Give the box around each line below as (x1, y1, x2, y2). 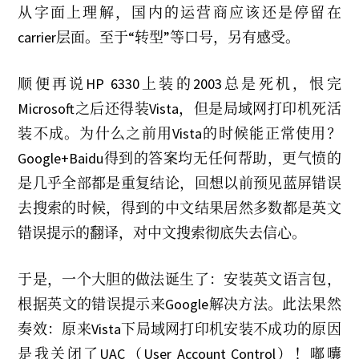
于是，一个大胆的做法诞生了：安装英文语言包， (18, 270, 341, 288)
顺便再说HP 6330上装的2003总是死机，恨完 (18, 75, 341, 93)
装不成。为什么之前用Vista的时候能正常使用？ (18, 124, 341, 143)
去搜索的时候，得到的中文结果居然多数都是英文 (18, 199, 341, 217)
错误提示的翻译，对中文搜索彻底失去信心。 (18, 224, 307, 242)
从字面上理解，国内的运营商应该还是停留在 (18, 3, 341, 22)
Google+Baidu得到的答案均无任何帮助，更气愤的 (18, 149, 341, 167)
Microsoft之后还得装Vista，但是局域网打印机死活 (18, 99, 341, 118)
